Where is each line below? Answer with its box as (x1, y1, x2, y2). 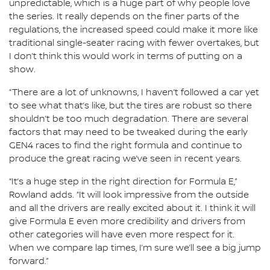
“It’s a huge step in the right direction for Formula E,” (9, 177, 237, 188)
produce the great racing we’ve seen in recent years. (9, 154, 242, 165)
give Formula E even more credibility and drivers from (9, 216, 245, 228)
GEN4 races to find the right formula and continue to (9, 140, 242, 152)
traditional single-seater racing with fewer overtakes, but (9, 38, 259, 49)
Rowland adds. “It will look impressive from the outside (9, 190, 249, 201)
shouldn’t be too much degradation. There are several (9, 114, 248, 125)
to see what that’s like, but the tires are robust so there (9, 101, 252, 112)
